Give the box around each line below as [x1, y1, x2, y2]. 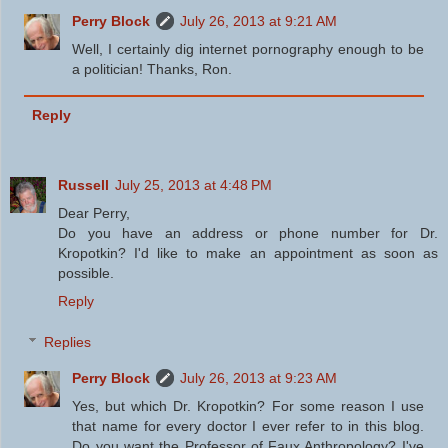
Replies [44, 334, 92, 351]
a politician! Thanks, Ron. [72, 61, 233, 78]
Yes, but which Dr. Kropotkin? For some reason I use [72, 398, 424, 415]
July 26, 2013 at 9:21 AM [180, 13, 338, 30]
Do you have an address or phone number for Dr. [58, 224, 438, 241]
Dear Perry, [58, 204, 130, 221]
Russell [58, 176, 109, 193]
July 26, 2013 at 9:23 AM [180, 370, 338, 387]
